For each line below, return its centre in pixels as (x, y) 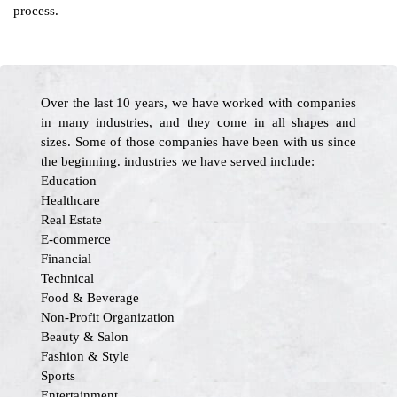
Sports (58, 376)
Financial (66, 259)
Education (69, 181)
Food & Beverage (90, 298)
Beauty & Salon (85, 337)
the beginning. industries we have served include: (178, 161)
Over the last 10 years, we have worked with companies (198, 103)
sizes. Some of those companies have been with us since (198, 142)
